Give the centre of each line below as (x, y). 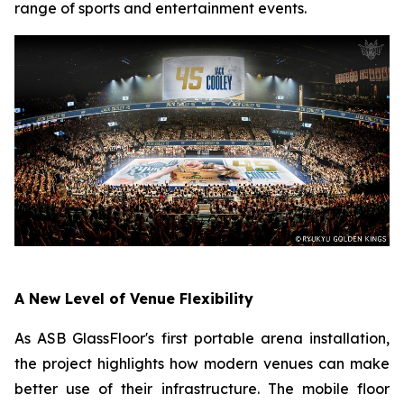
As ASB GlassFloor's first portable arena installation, (202, 338)
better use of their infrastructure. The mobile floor (202, 389)
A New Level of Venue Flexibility (134, 298)
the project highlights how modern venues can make (202, 363)
